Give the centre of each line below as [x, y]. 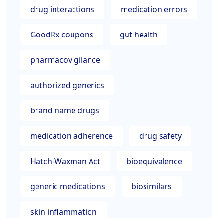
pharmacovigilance [65, 60]
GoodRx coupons [62, 35]
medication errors [154, 9]
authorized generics [67, 85]
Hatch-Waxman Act [65, 161]
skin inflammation [64, 212]
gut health [139, 35]
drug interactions [62, 9]
